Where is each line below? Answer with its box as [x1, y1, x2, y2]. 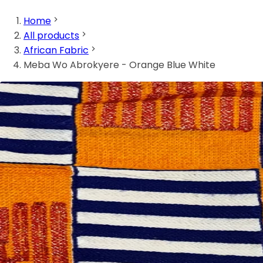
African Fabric [23, 43, 89, 58]
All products [23, 29, 79, 43]
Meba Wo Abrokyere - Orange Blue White [23, 58, 215, 72]
